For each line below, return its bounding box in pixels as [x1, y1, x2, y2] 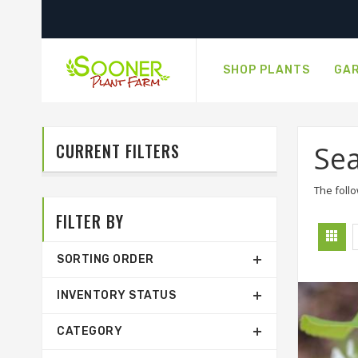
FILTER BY [56, 209, 124, 233]
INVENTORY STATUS [57, 288, 176, 302]
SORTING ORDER [57, 253, 154, 266]
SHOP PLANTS [223, 63, 310, 77]
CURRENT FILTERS [56, 139, 180, 163]
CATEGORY [57, 324, 122, 338]
